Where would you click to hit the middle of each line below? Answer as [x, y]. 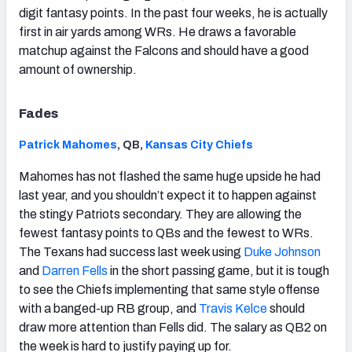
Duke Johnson [282, 252]
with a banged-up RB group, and [109, 309]
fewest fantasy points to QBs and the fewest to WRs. [166, 233]
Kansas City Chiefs [199, 145]
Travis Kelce [233, 309]
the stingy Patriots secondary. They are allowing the [160, 214]
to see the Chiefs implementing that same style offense [169, 290]
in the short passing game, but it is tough [218, 271]
